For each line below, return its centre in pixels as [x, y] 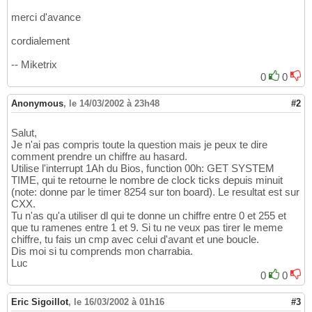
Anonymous [37, 104]
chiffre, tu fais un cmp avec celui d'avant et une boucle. [135, 240]
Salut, [24, 133]
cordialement [40, 41]
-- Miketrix [34, 65]
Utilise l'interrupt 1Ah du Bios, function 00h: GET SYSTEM [143, 169]
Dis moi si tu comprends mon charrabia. [102, 251]
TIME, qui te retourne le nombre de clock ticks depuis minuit [147, 180]
